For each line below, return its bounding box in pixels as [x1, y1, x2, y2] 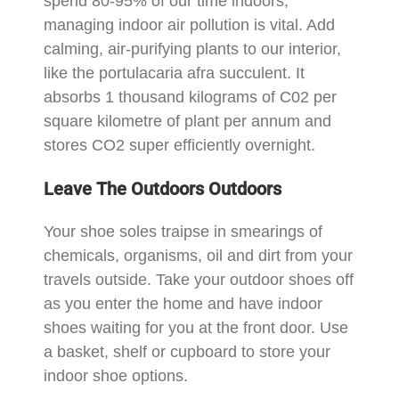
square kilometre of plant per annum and [44, 111, 332, 130]
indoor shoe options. [44, 366, 189, 385]
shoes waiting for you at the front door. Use [44, 318, 349, 337]
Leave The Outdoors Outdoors [44, 177, 282, 199]
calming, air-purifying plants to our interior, [44, 39, 342, 58]
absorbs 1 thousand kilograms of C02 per [44, 87, 338, 106]
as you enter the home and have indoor [44, 294, 323, 313]
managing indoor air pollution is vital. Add [44, 15, 336, 34]
